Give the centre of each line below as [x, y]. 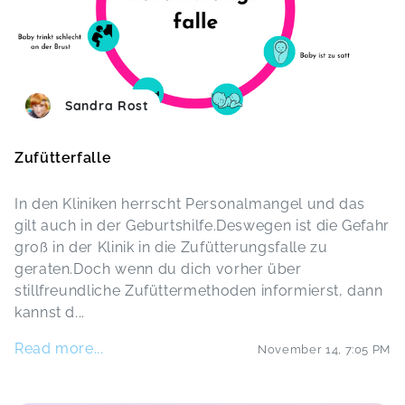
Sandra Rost [107, 106]
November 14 [298, 349]
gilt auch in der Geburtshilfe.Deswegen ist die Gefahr [202, 226]
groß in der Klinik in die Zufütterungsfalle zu [171, 247]
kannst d [45, 312]
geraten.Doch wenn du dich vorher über [158, 269]
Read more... [59, 348]
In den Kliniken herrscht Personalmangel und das [190, 204]
